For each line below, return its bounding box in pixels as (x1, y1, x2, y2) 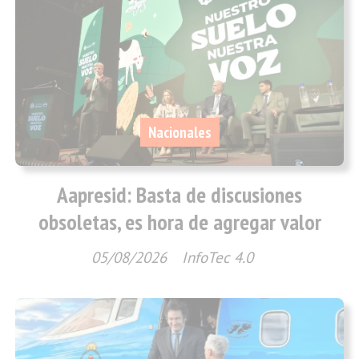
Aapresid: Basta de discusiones (57, 180, 302, 210)
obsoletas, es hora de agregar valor (38, 208, 321, 237)
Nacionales (147, 122, 212, 142)
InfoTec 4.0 (181, 248, 253, 268)
